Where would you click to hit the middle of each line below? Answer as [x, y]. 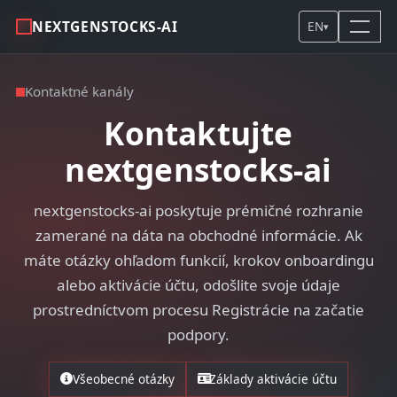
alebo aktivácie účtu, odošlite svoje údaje [198, 285]
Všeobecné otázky [123, 379]
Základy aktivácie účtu [273, 379]
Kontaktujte [198, 133]
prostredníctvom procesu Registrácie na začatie [198, 310]
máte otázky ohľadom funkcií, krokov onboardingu [198, 260]
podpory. [198, 335]
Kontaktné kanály [79, 91]
